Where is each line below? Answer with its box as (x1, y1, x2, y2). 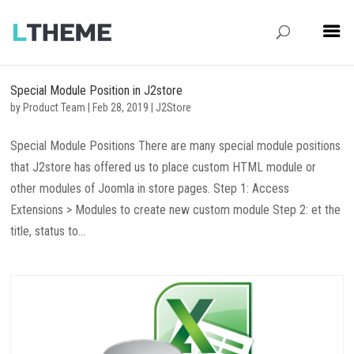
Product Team (23, 101, 86, 114)
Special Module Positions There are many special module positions (10, 138, 341, 153)
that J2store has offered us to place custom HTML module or (10, 160, 317, 175)
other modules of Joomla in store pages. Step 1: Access (10, 181, 290, 196)
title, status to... (10, 224, 86, 239)
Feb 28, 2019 (92, 101, 149, 114)
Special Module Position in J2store (10, 83, 183, 98)
